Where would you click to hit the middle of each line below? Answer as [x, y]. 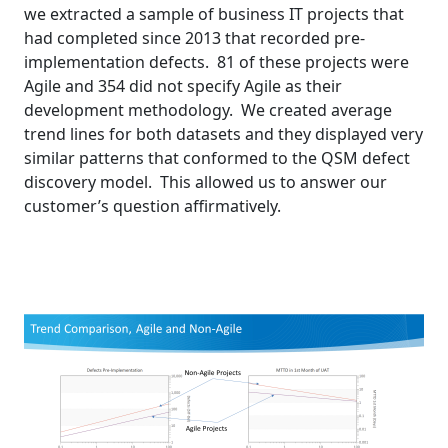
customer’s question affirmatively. [152, 206]
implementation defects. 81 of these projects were [216, 62]
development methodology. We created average [208, 110]
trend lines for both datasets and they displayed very [223, 134]
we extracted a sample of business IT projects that [214, 14]
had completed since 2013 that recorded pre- [194, 38]
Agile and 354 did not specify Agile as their [183, 86]
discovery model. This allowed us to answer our [205, 182]
